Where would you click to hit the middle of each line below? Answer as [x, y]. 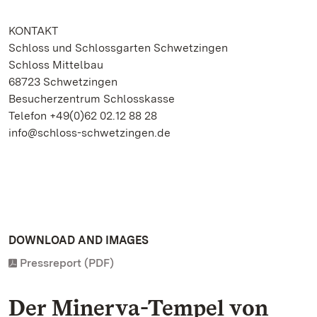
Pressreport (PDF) [67, 263]
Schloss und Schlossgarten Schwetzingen [118, 48]
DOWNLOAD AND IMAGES [79, 240]
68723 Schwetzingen [63, 82]
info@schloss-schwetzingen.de [90, 133]
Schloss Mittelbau [56, 65]
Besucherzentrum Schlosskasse [92, 99]
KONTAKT [33, 31]
